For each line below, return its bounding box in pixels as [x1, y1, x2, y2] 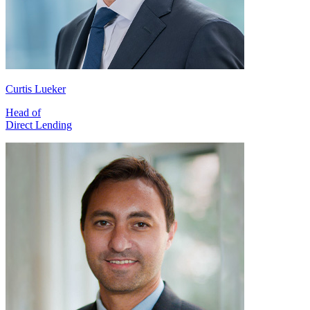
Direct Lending [6, 119, 72, 131]
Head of [6, 107, 41, 119]
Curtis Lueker [6, 83, 66, 95]
